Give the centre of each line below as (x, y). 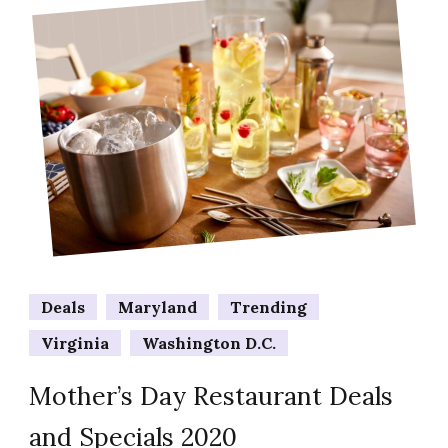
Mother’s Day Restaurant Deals (211, 395)
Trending (268, 306)
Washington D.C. (209, 342)
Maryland (157, 306)
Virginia (75, 342)
